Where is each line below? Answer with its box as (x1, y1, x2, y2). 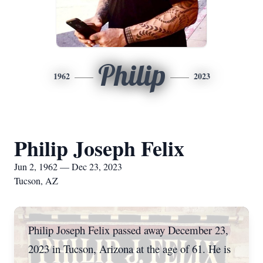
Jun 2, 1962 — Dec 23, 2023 (14, 160, 122, 173)
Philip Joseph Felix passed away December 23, (28, 222, 228, 237)
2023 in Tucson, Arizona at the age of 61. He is (28, 241, 231, 256)
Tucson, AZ (14, 174, 58, 187)
